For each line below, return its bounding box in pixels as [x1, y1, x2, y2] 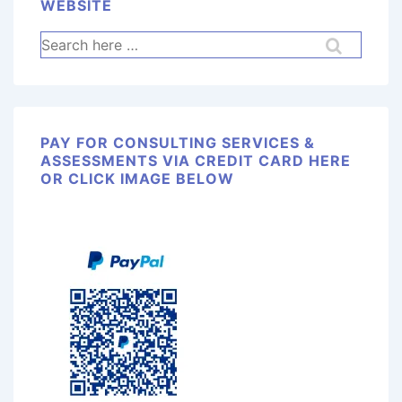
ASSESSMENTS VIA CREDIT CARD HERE [40, 151, 351, 170]
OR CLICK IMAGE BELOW [40, 169, 234, 188]
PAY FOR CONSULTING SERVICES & [40, 133, 315, 152]
